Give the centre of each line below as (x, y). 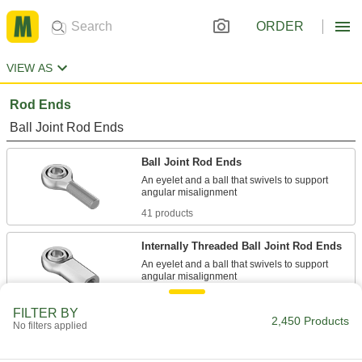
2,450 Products (310, 321)
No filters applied (50, 326)
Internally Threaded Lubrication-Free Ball (244, 330)
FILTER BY (46, 313)
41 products (167, 213)
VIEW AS (29, 68)
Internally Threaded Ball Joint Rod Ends (242, 246)
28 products (167, 297)
